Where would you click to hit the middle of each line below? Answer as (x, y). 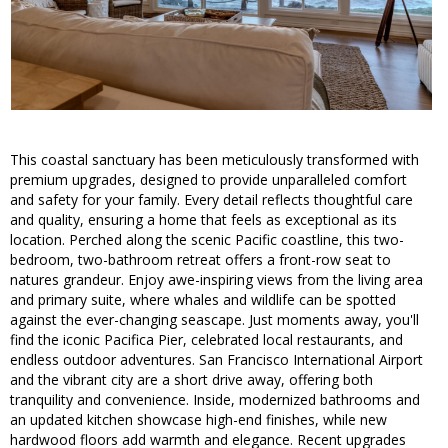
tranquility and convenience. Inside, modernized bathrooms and (215, 400)
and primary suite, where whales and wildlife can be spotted (203, 300)
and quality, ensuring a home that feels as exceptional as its (203, 220)
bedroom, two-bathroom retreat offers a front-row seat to (200, 260)
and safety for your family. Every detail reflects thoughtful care (211, 200)
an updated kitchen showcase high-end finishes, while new (198, 420)
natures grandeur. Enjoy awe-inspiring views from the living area (216, 280)
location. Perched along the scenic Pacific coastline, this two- (207, 240)
